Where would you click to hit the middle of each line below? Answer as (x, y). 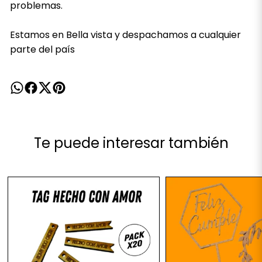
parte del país (42, 49)
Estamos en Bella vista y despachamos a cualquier (125, 35)
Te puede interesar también (131, 143)
